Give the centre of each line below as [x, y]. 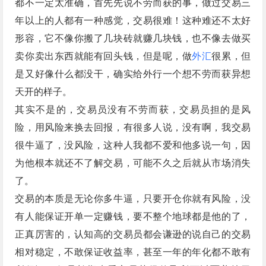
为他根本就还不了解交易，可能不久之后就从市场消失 [133, 163]
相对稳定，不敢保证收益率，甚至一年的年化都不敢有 [133, 252]
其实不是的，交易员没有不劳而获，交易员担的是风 [133, 110]
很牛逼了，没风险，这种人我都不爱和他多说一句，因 [133, 145]
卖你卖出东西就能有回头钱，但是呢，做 [104, 56]
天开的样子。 [44, 92]
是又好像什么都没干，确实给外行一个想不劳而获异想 [133, 74]
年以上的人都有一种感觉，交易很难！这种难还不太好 [133, 21]
